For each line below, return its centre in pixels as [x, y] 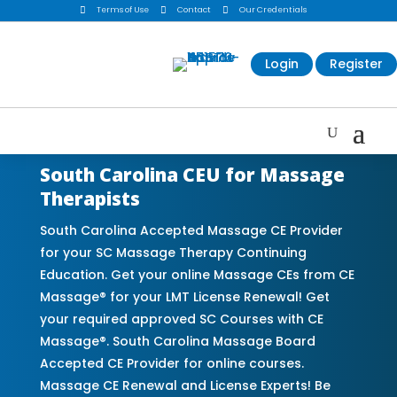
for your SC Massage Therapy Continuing [173, 252]
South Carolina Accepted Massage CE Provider [191, 230]
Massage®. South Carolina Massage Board [177, 341]
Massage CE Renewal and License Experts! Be [185, 385]
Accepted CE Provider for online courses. [171, 363]
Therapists [90, 198]
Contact [194, 10]
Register [356, 64]
